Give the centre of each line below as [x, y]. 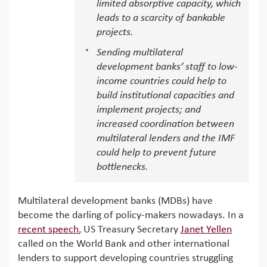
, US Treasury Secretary [130, 230]
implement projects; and [149, 110]
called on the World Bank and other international [124, 244]
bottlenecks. [122, 167]
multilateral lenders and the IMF [166, 139]
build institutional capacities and [165, 96]
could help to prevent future [156, 153]
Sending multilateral [140, 53]
